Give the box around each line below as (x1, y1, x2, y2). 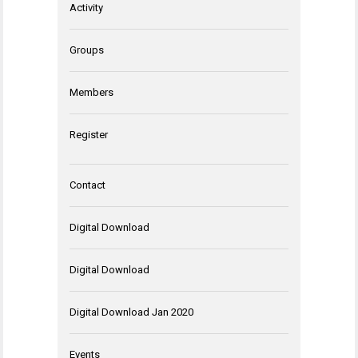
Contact (70, 178, 105, 191)
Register (70, 128, 108, 141)
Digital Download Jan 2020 (70, 305, 193, 318)
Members (70, 86, 113, 98)
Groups (70, 43, 104, 56)
